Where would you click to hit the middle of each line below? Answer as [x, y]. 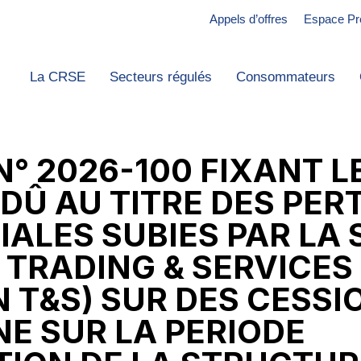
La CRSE [57, 77]
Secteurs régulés [160, 77]
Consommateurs [285, 77]
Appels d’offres [248, 19]
